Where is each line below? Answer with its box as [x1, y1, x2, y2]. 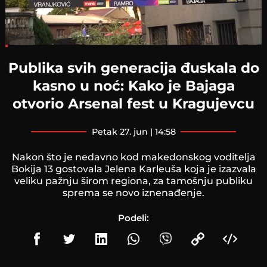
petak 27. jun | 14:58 [97, 126, 176, 137]
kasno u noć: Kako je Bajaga [32, 76, 235, 94]
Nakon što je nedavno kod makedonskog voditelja [11, 151, 256, 163]
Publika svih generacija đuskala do [8, 58, 259, 76]
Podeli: [118, 212, 149, 223]
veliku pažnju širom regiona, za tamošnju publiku [14, 175, 253, 187]
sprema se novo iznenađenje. [63, 187, 204, 198]
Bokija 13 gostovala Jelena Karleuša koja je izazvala [11, 163, 256, 175]
